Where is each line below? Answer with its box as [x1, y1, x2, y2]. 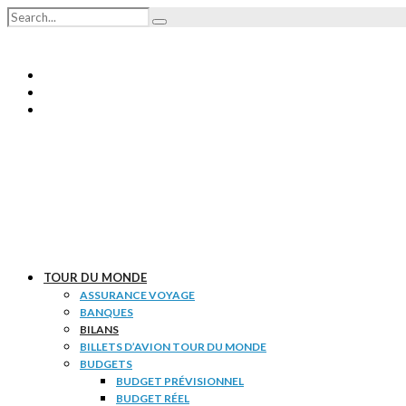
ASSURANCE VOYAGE [80, 288, 195, 302]
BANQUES [80, 305, 133, 319]
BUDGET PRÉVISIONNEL [116, 374, 244, 388]
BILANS [80, 323, 119, 336]
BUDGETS [80, 357, 132, 371]
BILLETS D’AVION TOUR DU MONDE [80, 340, 266, 353]
